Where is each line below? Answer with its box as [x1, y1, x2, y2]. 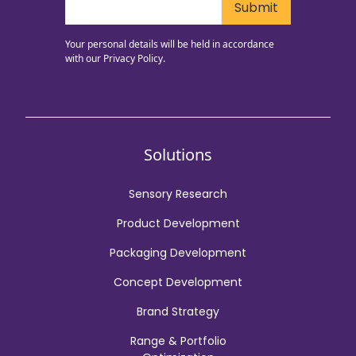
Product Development [116, 215, 240, 231]
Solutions [144, 143, 212, 165]
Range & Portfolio [130, 332, 226, 349]
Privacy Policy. [103, 51, 165, 65]
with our [65, 51, 103, 65]
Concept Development [114, 273, 242, 290]
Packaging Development [110, 244, 246, 261]
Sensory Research [129, 185, 227, 202]
